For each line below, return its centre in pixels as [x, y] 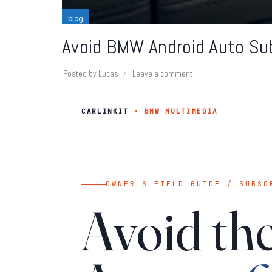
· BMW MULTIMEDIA [173, 111]
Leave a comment [162, 73]
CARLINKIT [105, 111]
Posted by [81, 73]
